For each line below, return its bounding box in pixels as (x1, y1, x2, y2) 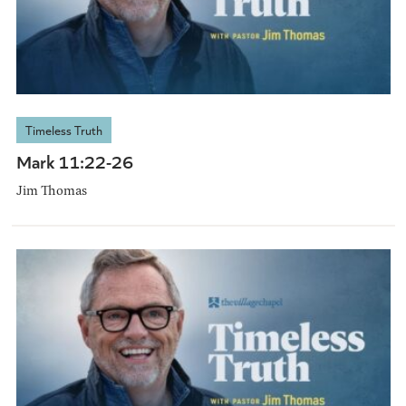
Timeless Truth (24, 121, 102, 139)
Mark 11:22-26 (15, 148, 133, 173)
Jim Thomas (15, 179, 87, 199)
